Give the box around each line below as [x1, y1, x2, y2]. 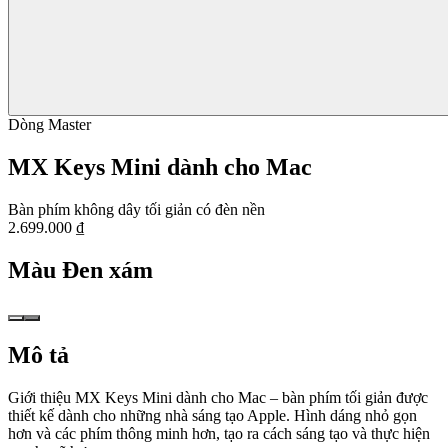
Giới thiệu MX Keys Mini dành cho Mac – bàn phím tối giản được [8, 388, 428, 406]
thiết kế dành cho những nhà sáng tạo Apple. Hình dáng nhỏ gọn [8, 406, 417, 424]
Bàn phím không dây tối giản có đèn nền [8, 200, 265, 218]
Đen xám [62, 256, 153, 283]
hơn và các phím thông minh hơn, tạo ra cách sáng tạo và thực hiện [8, 424, 430, 442]
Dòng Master [8, 116, 91, 134]
